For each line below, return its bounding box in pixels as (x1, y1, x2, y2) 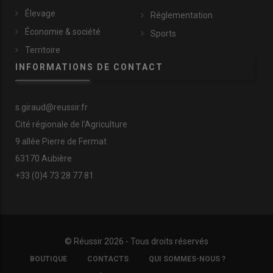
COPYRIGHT (3, 258, 63, 269)
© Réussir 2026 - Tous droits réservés (65, 236, 208, 247)
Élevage (25, 9, 55, 19)
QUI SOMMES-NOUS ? (148, 255, 225, 264)
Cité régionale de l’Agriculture (15, 119, 127, 130)
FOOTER (13, 249, 54, 260)
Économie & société (25, 27, 101, 37)
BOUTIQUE (29, 255, 67, 264)
